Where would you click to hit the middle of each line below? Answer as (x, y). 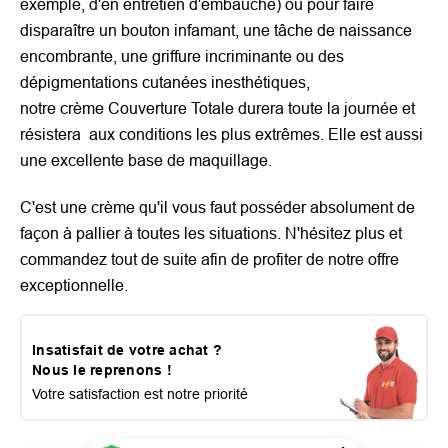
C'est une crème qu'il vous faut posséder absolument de (217, 207)
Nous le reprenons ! (102, 369)
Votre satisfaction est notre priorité (140, 394)
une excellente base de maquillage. (148, 160)
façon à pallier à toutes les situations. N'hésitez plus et (211, 233)
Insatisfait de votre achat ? (127, 349)
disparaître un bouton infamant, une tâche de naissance (216, 30)
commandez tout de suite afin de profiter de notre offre (209, 259)
